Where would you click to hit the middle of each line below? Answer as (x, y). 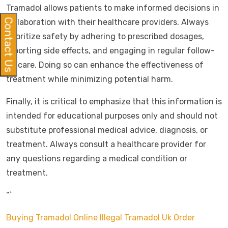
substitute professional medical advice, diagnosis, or (107, 130)
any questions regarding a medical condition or (97, 159)
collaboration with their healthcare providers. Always (107, 22)
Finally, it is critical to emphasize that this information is (114, 102)
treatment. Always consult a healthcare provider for (106, 144)
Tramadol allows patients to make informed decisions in (113, 8)
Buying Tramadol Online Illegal (64, 218)
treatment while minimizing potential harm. (90, 79)
